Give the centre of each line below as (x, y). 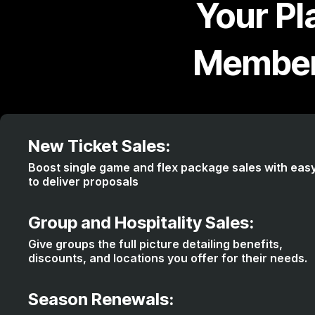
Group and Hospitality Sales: (141, 223)
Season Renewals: (101, 299)
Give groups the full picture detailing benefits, (155, 244)
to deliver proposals (83, 181)
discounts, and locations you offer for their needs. (168, 258)
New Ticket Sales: (99, 146)
